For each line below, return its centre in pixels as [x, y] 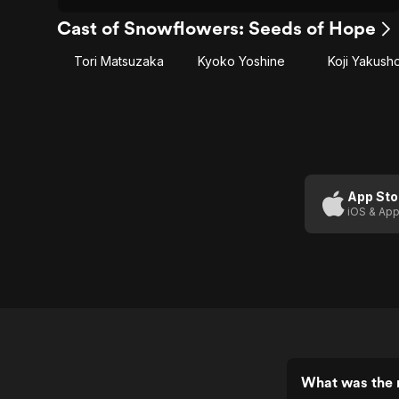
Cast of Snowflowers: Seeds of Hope [216, 28]
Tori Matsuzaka [118, 61]
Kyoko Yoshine [241, 61]
